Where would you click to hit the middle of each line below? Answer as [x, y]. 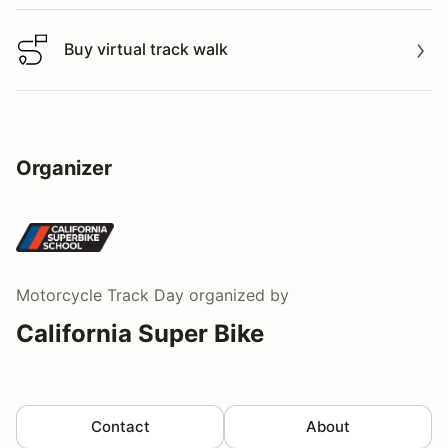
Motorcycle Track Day [100, 294]
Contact [120, 426]
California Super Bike [140, 333]
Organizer [64, 167]
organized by [236, 294]
